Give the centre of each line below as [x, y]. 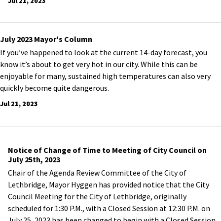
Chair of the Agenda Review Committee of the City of [97, 173]
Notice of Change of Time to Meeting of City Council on [107, 150]
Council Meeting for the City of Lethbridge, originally [97, 196]
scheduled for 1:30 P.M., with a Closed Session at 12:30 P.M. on [109, 208]
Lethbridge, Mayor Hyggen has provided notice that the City [109, 184]
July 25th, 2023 [34, 159]
